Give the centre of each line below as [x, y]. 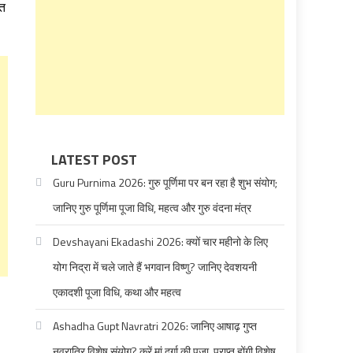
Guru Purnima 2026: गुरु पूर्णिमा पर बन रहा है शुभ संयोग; [165, 182]
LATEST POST [95, 160]
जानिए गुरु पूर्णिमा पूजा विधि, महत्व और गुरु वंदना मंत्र [152, 208]
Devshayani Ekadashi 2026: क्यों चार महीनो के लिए [161, 242]
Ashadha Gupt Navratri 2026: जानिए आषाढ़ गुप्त [155, 326]
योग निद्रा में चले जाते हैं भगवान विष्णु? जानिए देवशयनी [155, 267]
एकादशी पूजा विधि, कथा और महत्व [117, 292]
